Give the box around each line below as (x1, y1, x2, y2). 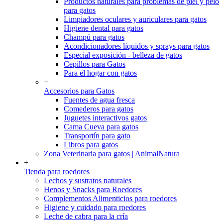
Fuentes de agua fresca (64, 96, 135, 105)
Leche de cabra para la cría (44, 212, 128, 221)
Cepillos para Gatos (64, 60, 125, 69)
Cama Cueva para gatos (64, 122, 138, 131)
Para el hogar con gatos (64, 69, 137, 78)
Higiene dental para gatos (64, 24, 143, 33)
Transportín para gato (64, 131, 130, 140)
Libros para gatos (64, 140, 118, 149)
